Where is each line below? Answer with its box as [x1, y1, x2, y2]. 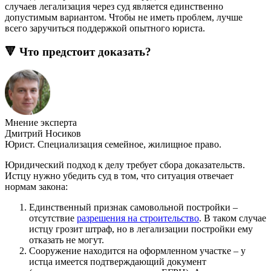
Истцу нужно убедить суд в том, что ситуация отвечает [5, 171, 233, 181]
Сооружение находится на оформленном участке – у [29, 246, 246, 256]
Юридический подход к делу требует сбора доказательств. [5, 160, 245, 171]
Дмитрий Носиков [5, 128, 81, 139]
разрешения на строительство [77, 213, 199, 224]
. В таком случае [199, 213, 266, 224]
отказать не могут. [29, 235, 104, 246]
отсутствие [29, 213, 77, 224]
